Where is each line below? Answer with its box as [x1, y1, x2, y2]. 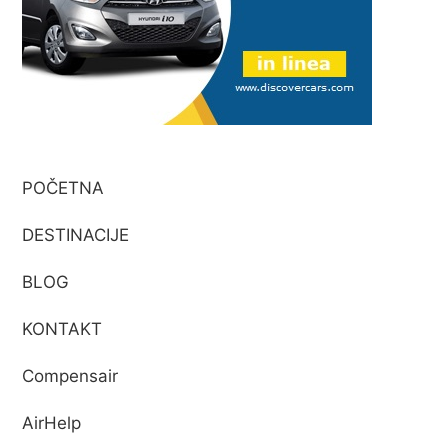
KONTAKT [22, 319, 103, 340]
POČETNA [22, 178, 105, 199]
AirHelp [22, 413, 82, 434]
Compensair [22, 366, 119, 387]
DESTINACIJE [22, 225, 130, 246]
